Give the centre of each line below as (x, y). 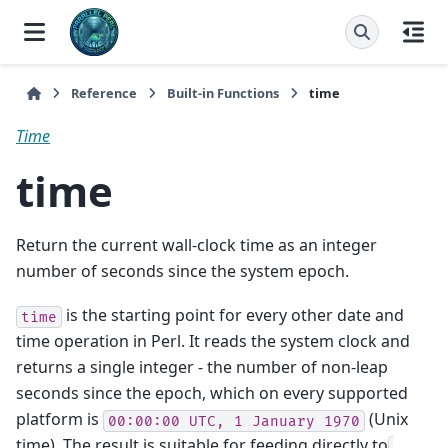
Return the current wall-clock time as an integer (196, 244)
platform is (59, 419)
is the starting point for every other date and (233, 315)
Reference (104, 93)
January (283, 421)
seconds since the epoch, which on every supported (212, 393)
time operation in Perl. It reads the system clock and (213, 341)
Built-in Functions (223, 93)
